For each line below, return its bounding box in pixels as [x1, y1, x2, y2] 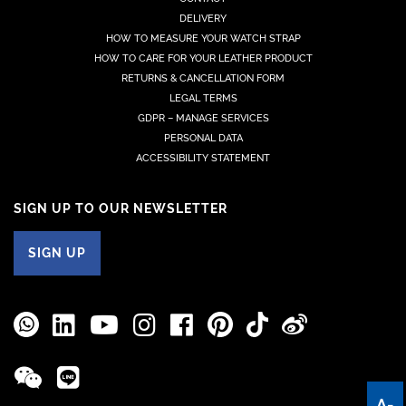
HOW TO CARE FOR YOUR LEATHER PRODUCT [93, 52, 313, 64]
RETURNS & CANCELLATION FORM [121, 72, 285, 84]
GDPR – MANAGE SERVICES [137, 111, 269, 124]
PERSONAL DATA [163, 131, 243, 144]
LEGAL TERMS [169, 92, 237, 104]
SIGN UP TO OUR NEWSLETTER [14, 200, 227, 216]
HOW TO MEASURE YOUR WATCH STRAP [105, 32, 301, 44]
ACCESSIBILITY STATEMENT [136, 151, 270, 164]
